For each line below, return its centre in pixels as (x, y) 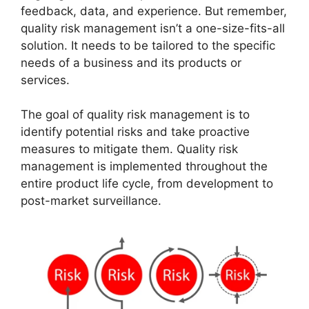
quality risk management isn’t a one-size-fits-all (153, 28)
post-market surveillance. (91, 201)
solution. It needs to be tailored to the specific (148, 45)
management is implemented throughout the (144, 167)
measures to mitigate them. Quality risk (129, 149)
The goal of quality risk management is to (135, 115)
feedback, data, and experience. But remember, (154, 11)
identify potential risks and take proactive (135, 132)
